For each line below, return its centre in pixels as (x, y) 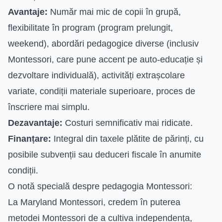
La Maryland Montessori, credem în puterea (94, 202)
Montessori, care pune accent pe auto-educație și (105, 59)
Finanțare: (29, 139)
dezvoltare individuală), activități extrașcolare (96, 75)
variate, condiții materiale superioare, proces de (102, 91)
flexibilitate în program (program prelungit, (90, 28)
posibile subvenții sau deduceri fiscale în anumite (105, 154)
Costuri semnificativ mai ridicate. (128, 123)
